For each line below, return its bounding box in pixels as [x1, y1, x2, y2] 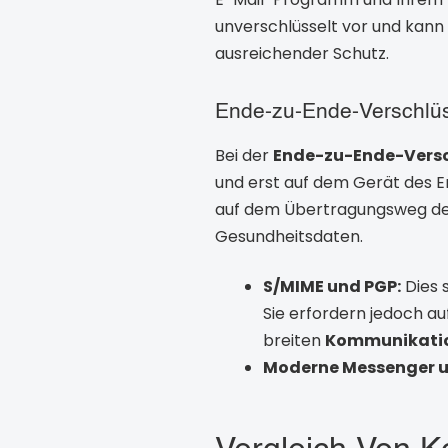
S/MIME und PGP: [263, 274, 401, 298]
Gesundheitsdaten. [215, 225, 363, 249]
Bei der [215, 144, 273, 168]
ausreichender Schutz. [215, 42, 389, 66]
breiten [263, 328, 325, 352]
